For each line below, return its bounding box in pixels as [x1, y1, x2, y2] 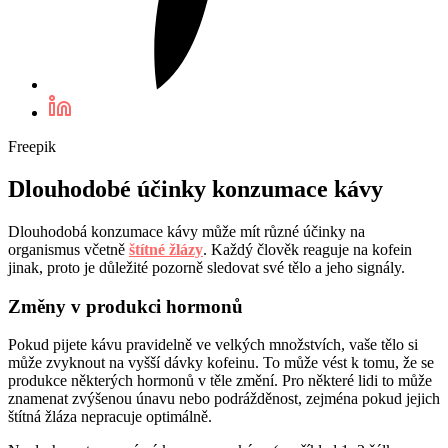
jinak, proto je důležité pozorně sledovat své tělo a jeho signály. [8, 258, 405, 276]
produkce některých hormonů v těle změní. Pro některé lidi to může [8, 372, 432, 390]
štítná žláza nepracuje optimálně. [8, 408, 212, 426]
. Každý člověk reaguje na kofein [203, 240, 412, 258]
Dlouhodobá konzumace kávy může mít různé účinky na [8, 222, 365, 240]
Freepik [8, 138, 56, 156]
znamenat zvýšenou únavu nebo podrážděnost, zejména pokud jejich [8, 390, 440, 408]
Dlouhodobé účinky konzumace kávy [8, 176, 383, 203]
